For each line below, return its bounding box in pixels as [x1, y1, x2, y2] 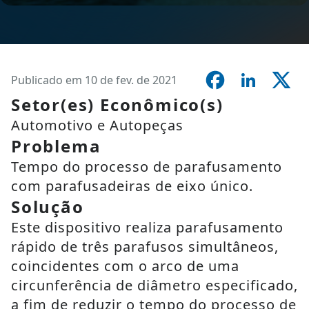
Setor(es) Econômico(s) [11, 93, 223, 116]
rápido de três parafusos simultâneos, [11, 237, 279, 256]
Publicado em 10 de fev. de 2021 [11, 72, 177, 88]
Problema [11, 134, 101, 157]
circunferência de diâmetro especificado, [11, 276, 298, 295]
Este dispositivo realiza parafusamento [11, 218, 283, 237]
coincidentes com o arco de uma [11, 257, 239, 275]
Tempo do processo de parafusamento [11, 157, 282, 176]
